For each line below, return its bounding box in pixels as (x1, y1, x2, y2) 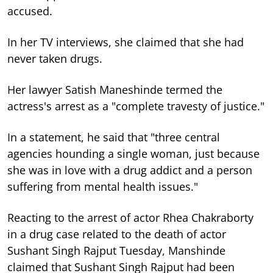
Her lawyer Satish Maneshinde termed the (7, 82, 222, 97)
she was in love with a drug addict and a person (7, 162, 252, 177)
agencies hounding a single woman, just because (7, 146, 260, 161)
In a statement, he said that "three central (7, 129, 220, 144)
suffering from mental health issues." (7, 179, 201, 194)
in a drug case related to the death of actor (7, 226, 226, 241)
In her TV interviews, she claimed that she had (7, 34, 244, 49)
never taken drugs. (7, 51, 102, 66)
